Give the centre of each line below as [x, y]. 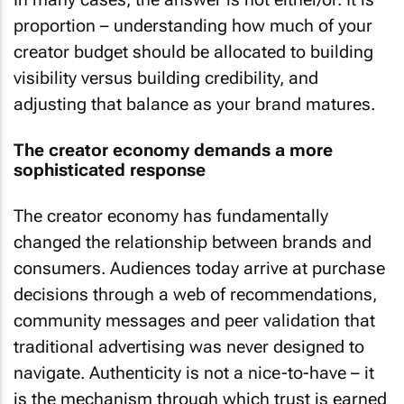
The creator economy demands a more [173, 150]
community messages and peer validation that [194, 321]
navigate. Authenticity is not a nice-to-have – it [194, 373]
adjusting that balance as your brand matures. [194, 104]
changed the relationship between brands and [193, 242]
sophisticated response [110, 170]
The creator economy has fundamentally [171, 216]
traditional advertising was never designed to [189, 347]
